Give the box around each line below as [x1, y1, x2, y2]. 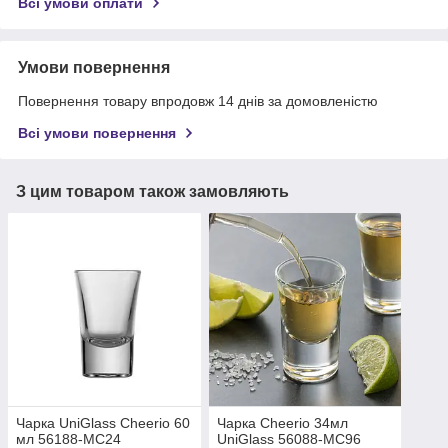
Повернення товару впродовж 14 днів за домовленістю [18, 93, 378, 110]
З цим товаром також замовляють [16, 183, 289, 201]
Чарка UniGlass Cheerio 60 [16, 414, 190, 431]
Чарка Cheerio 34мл [216, 414, 348, 431]
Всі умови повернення [18, 125, 176, 142]
